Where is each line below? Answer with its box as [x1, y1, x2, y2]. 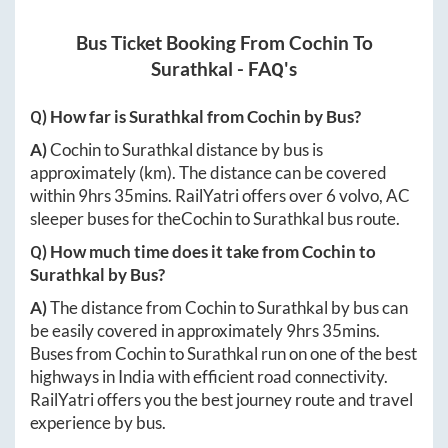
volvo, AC [336, 184, 410, 206]
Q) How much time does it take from [30, 240, 302, 262]
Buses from [30, 342, 115, 364]
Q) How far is [30, 105, 129, 127]
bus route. [324, 207, 400, 229]
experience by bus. [30, 411, 166, 433]
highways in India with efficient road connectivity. [30, 365, 388, 387]
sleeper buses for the [30, 207, 181, 229]
